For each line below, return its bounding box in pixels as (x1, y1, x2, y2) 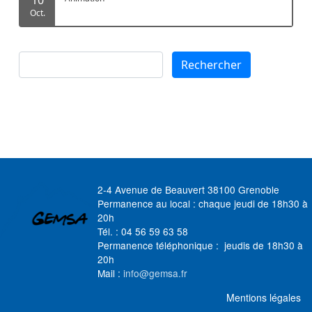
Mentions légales (226, 290, 301, 304)
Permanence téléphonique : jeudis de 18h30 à (97, 237, 303, 252)
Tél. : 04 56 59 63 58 (97, 224, 191, 238)
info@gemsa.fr (123, 265, 187, 280)
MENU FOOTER (214, 282, 286, 297)
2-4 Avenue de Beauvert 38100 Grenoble (97, 182, 279, 196)
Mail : (97, 265, 123, 280)
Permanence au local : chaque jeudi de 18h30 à (97, 196, 308, 210)
